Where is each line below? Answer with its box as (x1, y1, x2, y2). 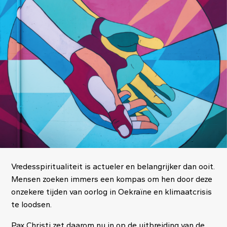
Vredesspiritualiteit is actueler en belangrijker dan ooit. (11, 161, 215, 171)
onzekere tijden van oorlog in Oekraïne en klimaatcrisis (11, 186, 212, 197)
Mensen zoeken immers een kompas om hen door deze (11, 174, 213, 184)
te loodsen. (11, 199, 56, 209)
